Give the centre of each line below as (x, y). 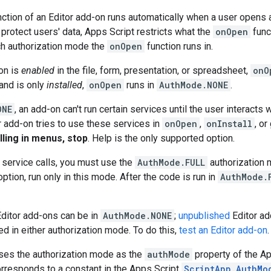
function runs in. (179, 46)
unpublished (204, 215)
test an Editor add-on (223, 230)
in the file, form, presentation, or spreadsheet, (152, 70)
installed (64, 85)
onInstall (229, 123)
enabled (38, 70)
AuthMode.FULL (171, 162)
